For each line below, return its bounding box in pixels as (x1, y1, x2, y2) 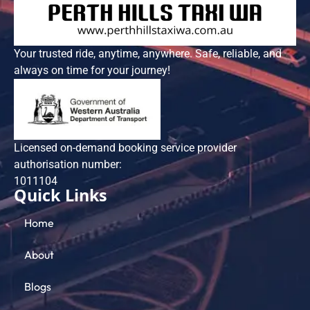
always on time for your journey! (14, 63, 170, 77)
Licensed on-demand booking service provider (14, 141, 237, 155)
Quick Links (14, 184, 107, 212)
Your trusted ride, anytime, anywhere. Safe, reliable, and (14, 46, 282, 60)
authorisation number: (14, 158, 122, 172)
